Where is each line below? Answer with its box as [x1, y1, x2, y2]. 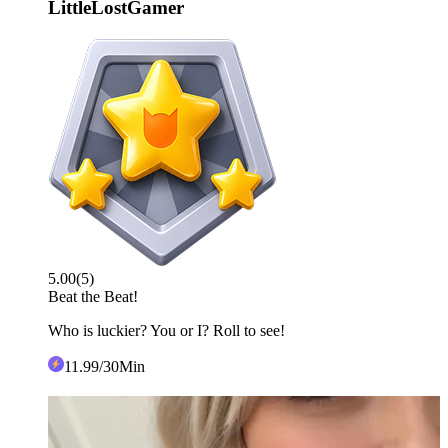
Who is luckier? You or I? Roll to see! [48, 321, 285, 339]
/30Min [99, 357, 145, 375]
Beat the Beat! [48, 287, 138, 305]
